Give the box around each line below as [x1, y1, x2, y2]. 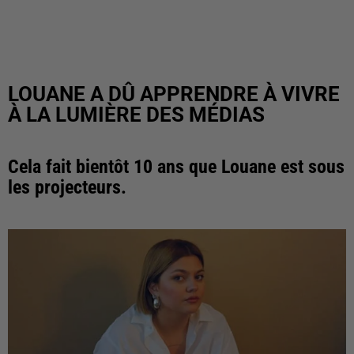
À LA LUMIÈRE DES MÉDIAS [8, 103, 265, 126]
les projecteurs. [8, 176, 126, 198]
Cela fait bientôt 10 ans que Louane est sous [8, 156, 345, 178]
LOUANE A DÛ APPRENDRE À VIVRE [8, 82, 340, 106]
